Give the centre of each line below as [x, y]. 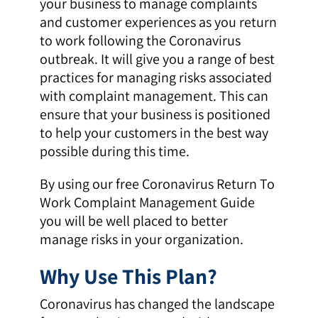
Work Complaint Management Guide [147, 203]
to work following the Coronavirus [140, 41]
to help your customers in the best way [154, 133]
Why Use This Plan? [128, 276]
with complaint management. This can [154, 96]
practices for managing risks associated [155, 78]
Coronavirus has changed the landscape [157, 304]
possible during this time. [114, 152]
